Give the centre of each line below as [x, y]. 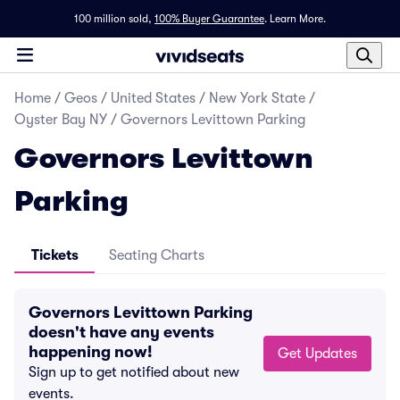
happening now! [91, 352]
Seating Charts [157, 255]
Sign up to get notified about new [134, 372]
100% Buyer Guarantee [209, 19]
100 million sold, [113, 19]
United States [153, 98]
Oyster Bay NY [61, 120]
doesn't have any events [121, 332]
